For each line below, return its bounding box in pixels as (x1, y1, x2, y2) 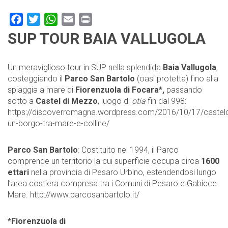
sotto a (8, 96, 36, 106)
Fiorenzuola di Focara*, (75, 84, 164, 95)
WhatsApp (58, 14, 94, 24)
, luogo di (98, 96, 132, 106)
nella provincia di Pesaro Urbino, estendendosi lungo (29, 167, 216, 177)
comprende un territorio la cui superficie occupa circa (8, 156, 201, 166)
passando (164, 84, 202, 95)
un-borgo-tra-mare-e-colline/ (8, 118, 109, 128)
